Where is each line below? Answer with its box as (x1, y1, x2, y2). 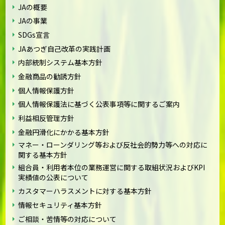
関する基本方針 (18, 149, 68, 160)
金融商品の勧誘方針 (18, 71, 82, 82)
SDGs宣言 (18, 30, 50, 40)
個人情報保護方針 (18, 85, 75, 95)
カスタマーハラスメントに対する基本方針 (18, 186, 152, 196)
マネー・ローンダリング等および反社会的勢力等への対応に (18, 139, 208, 150)
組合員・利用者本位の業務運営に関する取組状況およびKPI (18, 162, 205, 172)
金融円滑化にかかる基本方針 (18, 127, 110, 137)
